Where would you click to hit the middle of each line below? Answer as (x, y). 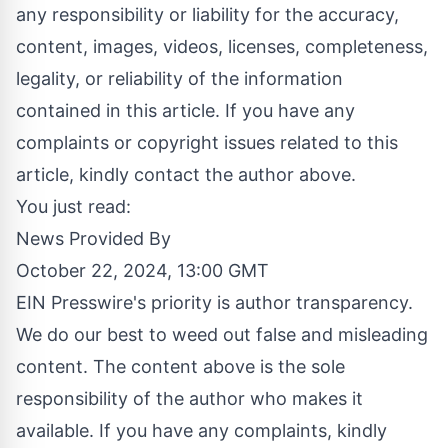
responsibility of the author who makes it (189, 398)
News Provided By (93, 238)
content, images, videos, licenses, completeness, (222, 46)
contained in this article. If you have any (185, 110)
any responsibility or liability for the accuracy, (207, 14)
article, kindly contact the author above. (186, 174)
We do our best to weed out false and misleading (222, 334)
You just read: (73, 206)
